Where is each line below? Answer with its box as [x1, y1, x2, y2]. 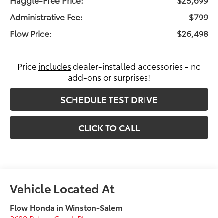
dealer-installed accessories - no [71, 59, 201, 72]
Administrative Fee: [10, 10, 83, 22]
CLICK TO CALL [78, 121, 140, 134]
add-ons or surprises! [68, 71, 150, 83]
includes [38, 59, 71, 72]
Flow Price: [10, 27, 52, 39]
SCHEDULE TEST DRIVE [60, 92, 158, 106]
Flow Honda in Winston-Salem [10, 201, 123, 213]
